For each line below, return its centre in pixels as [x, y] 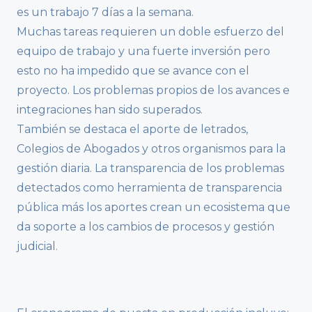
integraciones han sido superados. [110, 110]
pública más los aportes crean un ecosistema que [154, 208]
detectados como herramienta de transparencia [149, 188]
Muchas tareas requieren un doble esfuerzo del [150, 32]
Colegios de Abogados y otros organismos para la [151, 149]
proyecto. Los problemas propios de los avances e [153, 91]
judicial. [37, 247]
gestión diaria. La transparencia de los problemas [150, 169]
